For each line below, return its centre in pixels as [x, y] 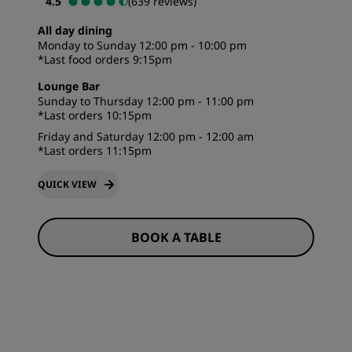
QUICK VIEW [67, 184]
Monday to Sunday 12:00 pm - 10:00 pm [142, 45]
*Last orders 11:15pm [95, 150]
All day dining [75, 30]
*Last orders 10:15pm [95, 115]
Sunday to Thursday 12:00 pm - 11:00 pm [146, 101]
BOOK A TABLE [176, 237]
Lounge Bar [69, 86]
